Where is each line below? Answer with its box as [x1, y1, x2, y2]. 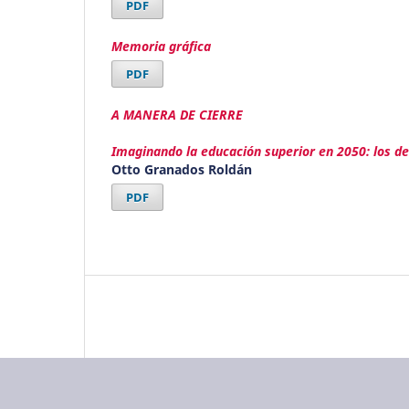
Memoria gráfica [111, 37, 211, 55]
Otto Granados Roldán [111, 160, 252, 178]
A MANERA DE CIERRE [111, 105, 243, 123]
